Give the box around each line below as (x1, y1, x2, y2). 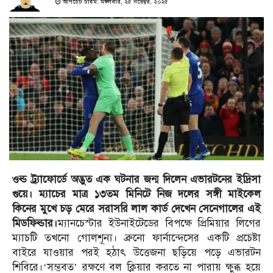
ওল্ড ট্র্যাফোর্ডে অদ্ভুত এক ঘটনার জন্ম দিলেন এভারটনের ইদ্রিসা (12, 173, 261, 186)
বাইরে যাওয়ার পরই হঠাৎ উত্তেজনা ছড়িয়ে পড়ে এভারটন (12, 246, 261, 260)
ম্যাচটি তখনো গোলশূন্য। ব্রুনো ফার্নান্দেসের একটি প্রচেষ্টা (12, 232, 261, 245)
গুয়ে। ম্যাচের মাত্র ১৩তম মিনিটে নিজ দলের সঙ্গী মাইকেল (12, 188, 261, 201)
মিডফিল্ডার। (12, 217, 58, 230)
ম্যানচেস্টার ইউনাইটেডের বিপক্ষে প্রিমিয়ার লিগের (58, 217, 261, 230)
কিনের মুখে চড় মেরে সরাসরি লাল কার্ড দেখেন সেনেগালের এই (12, 202, 261, 216)
